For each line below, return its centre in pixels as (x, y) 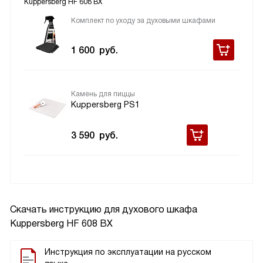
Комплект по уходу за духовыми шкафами (143, 21)
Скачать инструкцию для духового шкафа (104, 210)
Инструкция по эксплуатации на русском (128, 252)
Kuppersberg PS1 (105, 105)
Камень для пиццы (103, 94)
